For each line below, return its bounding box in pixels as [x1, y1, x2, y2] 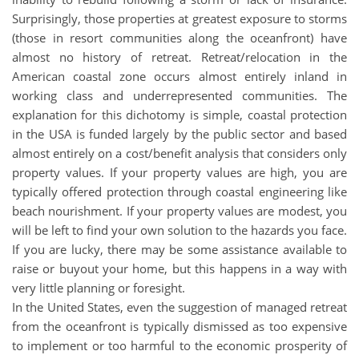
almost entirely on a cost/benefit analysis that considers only [12, 144, 347, 161]
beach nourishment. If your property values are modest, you [12, 202, 347, 219]
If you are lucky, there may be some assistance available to [12, 240, 347, 257]
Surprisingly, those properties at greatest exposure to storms [12, 10, 347, 26]
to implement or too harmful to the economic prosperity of [12, 337, 347, 353]
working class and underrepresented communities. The [12, 87, 347, 103]
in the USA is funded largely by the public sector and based [12, 125, 347, 142]
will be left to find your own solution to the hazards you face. [12, 221, 347, 238]
